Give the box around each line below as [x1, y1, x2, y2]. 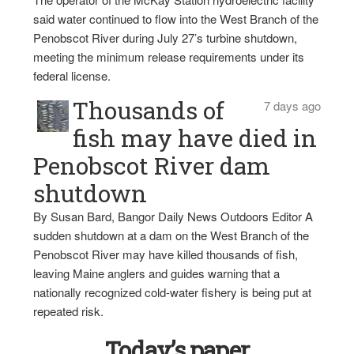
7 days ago [263, 97, 321, 114]
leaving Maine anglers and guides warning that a [33, 265, 281, 281]
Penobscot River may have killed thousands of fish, [33, 246, 299, 262]
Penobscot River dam [33, 150, 271, 181]
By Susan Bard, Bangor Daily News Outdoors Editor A [33, 208, 314, 224]
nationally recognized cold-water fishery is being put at [33, 284, 312, 300]
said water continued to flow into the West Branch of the [33, 10, 319, 27]
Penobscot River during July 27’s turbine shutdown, [33, 29, 298, 46]
